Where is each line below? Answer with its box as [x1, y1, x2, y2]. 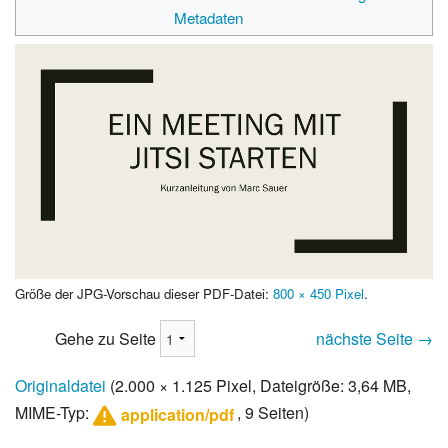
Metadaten [174, 7, 244, 29]
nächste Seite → [316, 327, 433, 351]
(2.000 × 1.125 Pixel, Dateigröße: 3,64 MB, [110, 374, 411, 398]
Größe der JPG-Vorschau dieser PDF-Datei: [15, 284, 273, 304]
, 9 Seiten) [237, 401, 310, 425]
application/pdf [121, 403, 235, 427]
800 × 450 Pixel [273, 284, 364, 304]
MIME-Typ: [15, 401, 93, 425]
